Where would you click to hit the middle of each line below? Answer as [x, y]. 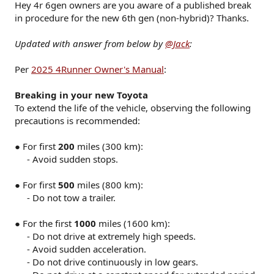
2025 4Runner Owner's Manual [98, 69]
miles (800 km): [109, 185]
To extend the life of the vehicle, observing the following [133, 108]
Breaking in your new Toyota [81, 95]
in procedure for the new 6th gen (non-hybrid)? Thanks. [132, 18]
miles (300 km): [109, 146]
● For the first [44, 223]
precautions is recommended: [77, 120]
